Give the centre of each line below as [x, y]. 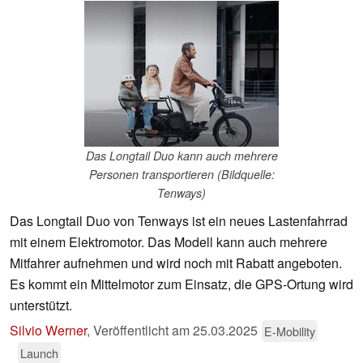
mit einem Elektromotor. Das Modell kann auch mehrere [169, 242]
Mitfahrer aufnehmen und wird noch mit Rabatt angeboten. [176, 263]
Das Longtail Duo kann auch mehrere [181, 156]
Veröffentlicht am [143, 331]
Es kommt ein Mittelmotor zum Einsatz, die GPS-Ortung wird [181, 284]
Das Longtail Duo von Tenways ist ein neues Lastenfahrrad [179, 221]
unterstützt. [41, 305]
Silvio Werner [48, 331]
